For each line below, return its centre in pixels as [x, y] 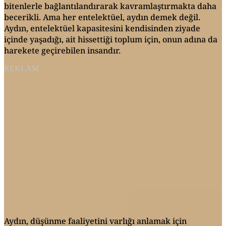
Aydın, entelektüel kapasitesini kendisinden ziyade [102, 28]
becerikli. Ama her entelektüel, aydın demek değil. [102, 17]
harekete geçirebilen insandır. [62, 50]
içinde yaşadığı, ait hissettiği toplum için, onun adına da [111, 39]
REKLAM [21, 68]
